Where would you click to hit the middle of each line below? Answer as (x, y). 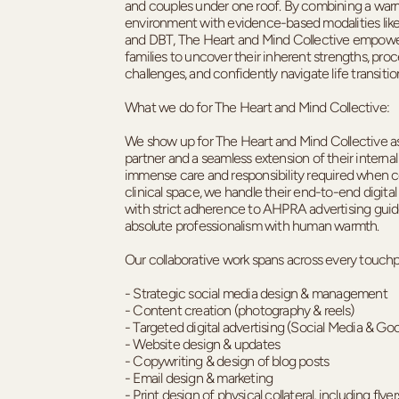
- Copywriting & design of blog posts (227, 361)
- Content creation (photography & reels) (239, 310)
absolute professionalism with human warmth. (252, 225)
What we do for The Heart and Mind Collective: (257, 107)
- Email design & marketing (199, 378)
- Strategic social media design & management (256, 293)
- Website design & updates (203, 344)
